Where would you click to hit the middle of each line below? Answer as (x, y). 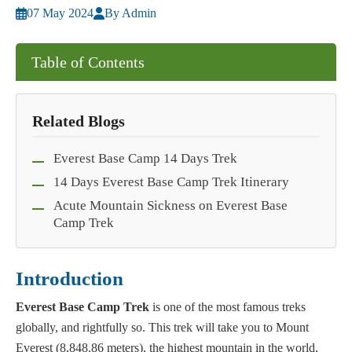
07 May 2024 (60, 13)
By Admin (130, 13)
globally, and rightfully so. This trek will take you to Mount (162, 328)
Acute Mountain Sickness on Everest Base (170, 206)
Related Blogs (79, 121)
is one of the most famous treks (229, 307)
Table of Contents (88, 62)
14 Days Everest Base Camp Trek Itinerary (171, 182)
